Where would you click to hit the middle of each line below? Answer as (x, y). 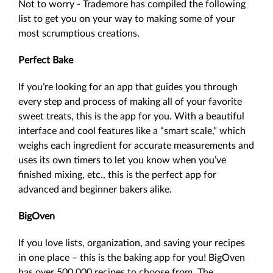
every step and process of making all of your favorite (130, 102)
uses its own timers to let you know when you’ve (122, 160)
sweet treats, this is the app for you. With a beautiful (131, 116)
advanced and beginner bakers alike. (95, 190)
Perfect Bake (46, 60)
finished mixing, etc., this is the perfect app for (117, 175)
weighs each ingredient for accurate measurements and (136, 146)
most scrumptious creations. (79, 34)
